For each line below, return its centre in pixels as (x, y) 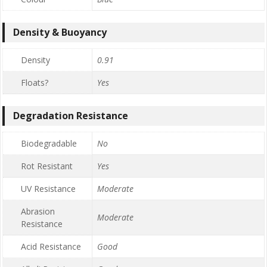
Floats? (35, 83)
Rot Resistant (47, 166)
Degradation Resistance (71, 116)
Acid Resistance (51, 247)
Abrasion (38, 212)
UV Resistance (48, 189)
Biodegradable (49, 144)
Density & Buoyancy (60, 32)
